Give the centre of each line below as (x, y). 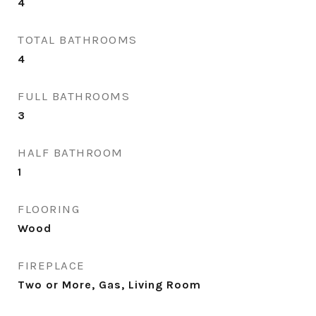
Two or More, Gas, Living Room (109, 285)
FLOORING (49, 209)
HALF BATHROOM (71, 152)
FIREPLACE (51, 265)
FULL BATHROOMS (74, 96)
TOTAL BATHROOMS (78, 39)
